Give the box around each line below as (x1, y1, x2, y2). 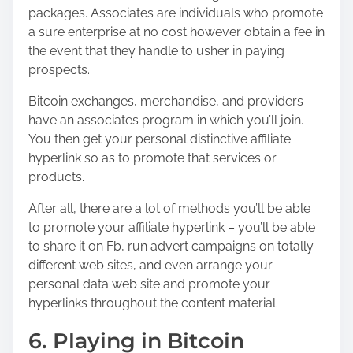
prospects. (28, 61, 90, 77)
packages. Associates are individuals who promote (28, 5, 323, 20)
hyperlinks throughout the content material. (28, 295, 278, 310)
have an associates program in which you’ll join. (28, 112, 303, 128)
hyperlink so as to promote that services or (28, 150, 277, 165)
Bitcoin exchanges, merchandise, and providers (28, 93, 303, 109)
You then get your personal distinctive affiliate (28, 131, 291, 147)
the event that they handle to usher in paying (28, 43, 284, 58)
